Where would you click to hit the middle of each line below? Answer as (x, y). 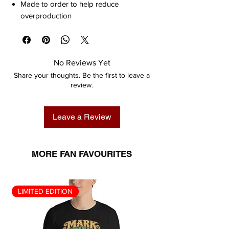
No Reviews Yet (82, 62)
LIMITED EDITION (45, 191)
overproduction (46, 15)
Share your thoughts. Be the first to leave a (82, 75)
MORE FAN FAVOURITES (82, 154)
